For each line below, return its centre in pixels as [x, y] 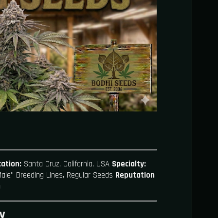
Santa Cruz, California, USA [67, 164]
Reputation [135, 175]
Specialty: [129, 164]
